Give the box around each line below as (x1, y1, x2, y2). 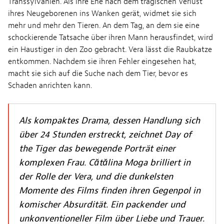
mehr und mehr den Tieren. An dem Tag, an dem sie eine (8, 20, 199, 30)
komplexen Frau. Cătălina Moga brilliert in (19, 157, 190, 168)
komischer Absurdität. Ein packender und (19, 199, 185, 210)
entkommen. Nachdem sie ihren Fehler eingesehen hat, (8, 56, 196, 66)
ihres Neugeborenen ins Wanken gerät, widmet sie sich (8, 8, 196, 18)
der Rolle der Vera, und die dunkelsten (19, 171, 173, 182)
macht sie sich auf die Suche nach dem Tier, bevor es (8, 68, 188, 78)
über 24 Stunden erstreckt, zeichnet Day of (19, 129, 191, 140)
